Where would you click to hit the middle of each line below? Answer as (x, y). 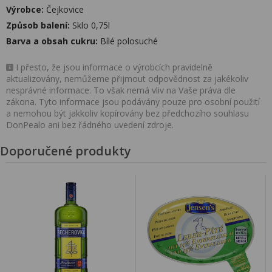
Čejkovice (64, 9)
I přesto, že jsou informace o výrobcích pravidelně (113, 67)
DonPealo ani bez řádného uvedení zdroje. (90, 125)
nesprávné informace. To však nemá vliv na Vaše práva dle (121, 90)
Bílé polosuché (128, 41)
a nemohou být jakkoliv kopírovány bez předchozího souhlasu (127, 113)
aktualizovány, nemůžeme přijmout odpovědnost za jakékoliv (127, 79)
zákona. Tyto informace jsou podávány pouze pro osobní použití (133, 102)
